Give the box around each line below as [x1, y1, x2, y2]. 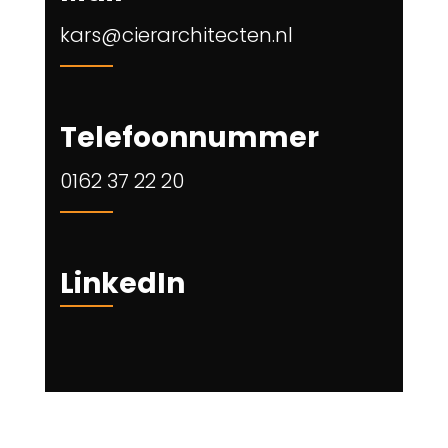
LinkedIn [60, 264, 185, 303]
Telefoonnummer [60, 118, 319, 157]
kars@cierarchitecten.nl [60, 21, 293, 49]
